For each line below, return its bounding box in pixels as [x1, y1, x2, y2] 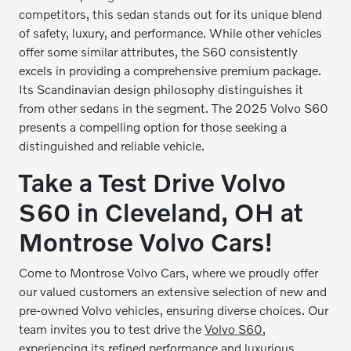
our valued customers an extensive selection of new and [19, 284, 327, 299]
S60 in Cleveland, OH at [19, 197, 304, 226]
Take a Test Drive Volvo [19, 168, 287, 197]
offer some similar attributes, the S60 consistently [19, 44, 299, 59]
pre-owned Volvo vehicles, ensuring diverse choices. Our [19, 302, 329, 317]
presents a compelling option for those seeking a [19, 119, 288, 134]
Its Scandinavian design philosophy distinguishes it [19, 81, 304, 96]
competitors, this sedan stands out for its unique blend [19, 6, 323, 21]
